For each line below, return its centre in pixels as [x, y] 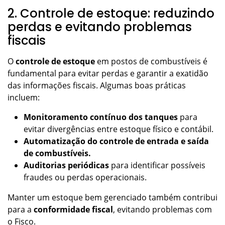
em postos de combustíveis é [151, 61]
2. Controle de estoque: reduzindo [111, 13]
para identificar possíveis [157, 165]
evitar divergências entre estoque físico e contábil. [120, 129]
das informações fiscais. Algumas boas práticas [97, 85]
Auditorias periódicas [66, 165]
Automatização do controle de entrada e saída [116, 141]
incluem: [25, 97]
